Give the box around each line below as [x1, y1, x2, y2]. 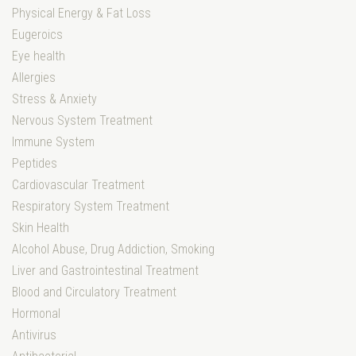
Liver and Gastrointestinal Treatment [12, 263, 199, 279]
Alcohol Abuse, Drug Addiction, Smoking [12, 242, 215, 257]
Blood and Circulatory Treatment [12, 284, 176, 300]
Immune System [12, 134, 95, 150]
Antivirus [12, 327, 56, 343]
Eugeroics [12, 27, 63, 43]
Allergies [12, 70, 56, 86]
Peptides [12, 156, 57, 172]
